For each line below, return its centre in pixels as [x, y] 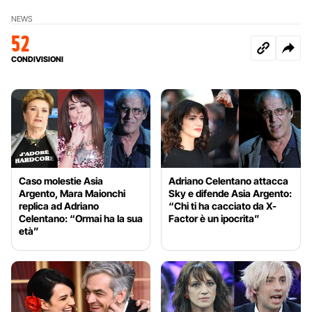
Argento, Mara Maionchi [72, 193]
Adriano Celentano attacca [229, 180]
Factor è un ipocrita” [214, 218]
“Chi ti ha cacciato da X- [223, 205]
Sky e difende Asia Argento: [231, 193]
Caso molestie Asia [61, 180]
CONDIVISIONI [37, 59]
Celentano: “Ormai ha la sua [81, 218]
